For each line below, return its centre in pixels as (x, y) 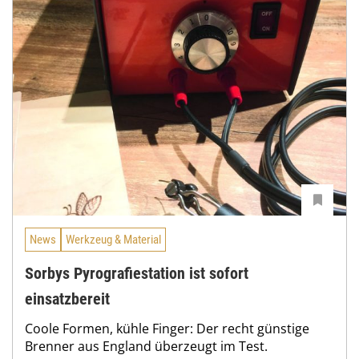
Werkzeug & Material (113, 239)
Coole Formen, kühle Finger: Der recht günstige (167, 328)
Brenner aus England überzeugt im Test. (146, 346)
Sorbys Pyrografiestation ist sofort (137, 273)
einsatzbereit (67, 298)
